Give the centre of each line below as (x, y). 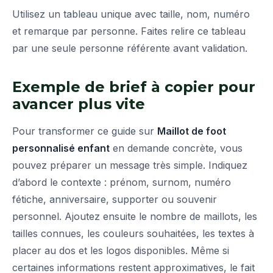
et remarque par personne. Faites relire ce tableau (129, 31)
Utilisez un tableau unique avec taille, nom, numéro (131, 14)
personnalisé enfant (61, 148)
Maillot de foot (192, 131)
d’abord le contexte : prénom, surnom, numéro (122, 183)
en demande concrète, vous (176, 148)
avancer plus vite (79, 104)
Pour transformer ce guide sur (85, 131)
